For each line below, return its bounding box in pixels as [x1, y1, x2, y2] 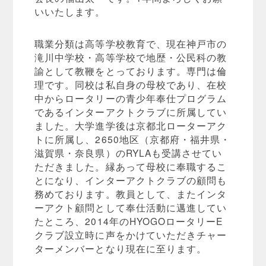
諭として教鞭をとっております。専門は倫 [34, 64, 227, 78]
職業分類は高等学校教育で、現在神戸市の [34, 37, 227, 50]
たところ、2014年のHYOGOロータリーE [34, 214, 223, 228]
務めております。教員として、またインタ [34, 187, 227, 201]
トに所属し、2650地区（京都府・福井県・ [34, 132, 231, 146]
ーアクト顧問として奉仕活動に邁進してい [34, 201, 227, 214]
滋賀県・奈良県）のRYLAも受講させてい [34, 146, 223, 160]
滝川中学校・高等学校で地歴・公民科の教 [34, 50, 227, 64]
